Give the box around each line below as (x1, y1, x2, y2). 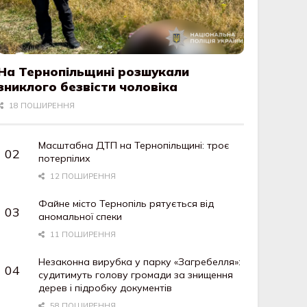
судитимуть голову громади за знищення (38, 269, 234, 282)
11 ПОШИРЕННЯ (48, 230, 116, 240)
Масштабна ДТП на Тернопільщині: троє (38, 139, 230, 152)
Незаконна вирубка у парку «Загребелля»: (38, 256, 241, 269)
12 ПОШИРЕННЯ (48, 171, 116, 182)
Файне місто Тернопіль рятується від (38, 197, 214, 210)
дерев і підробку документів (38, 282, 173, 295)
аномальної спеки (38, 210, 123, 223)
